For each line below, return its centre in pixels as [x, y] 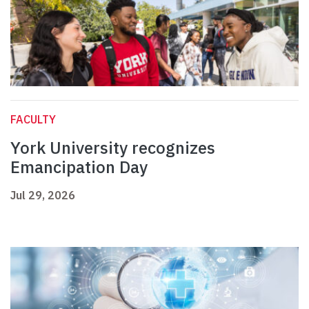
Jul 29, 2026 [43, 196]
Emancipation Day [79, 167]
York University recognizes [113, 148]
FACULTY [33, 120]
